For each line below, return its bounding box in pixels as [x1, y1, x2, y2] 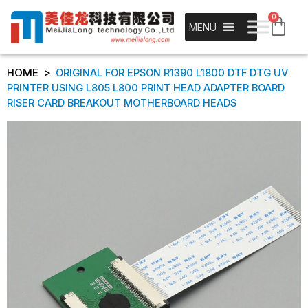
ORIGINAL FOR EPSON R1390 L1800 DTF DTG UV [56, 67, 288, 80]
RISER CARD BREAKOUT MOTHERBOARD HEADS [7, 97, 236, 110]
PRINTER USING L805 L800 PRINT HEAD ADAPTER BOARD [7, 82, 285, 95]
